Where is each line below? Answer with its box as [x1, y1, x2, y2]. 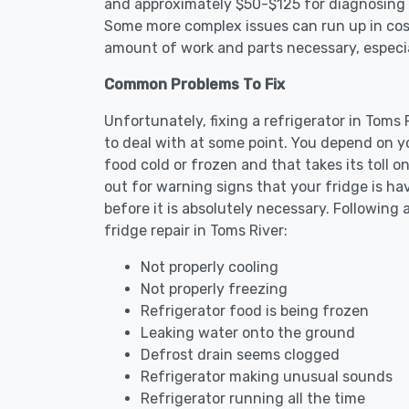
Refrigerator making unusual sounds [141, 368, 393, 385]
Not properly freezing [141, 280, 288, 298]
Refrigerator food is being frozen [141, 302, 369, 320]
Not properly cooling [141, 258, 278, 276]
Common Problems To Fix [104, 76, 285, 93]
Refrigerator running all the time [141, 390, 365, 407]
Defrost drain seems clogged [141, 346, 340, 363]
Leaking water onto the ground [141, 324, 355, 341]
